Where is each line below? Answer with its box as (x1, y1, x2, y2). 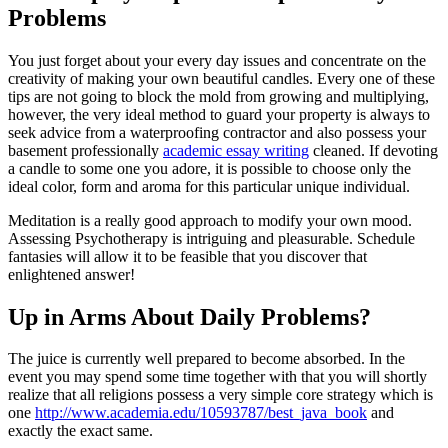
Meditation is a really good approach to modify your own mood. (8, 211, 412, 229)
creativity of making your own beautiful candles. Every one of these (8, 69, 435, 87)
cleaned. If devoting (309, 141, 438, 159)
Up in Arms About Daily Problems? (8, 303, 371, 330)
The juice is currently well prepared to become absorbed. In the (8, 350, 405, 368)
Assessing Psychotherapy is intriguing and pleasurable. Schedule (8, 229, 415, 247)
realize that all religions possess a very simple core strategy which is (8, 386, 433, 404)
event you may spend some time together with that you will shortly (8, 368, 427, 386)
